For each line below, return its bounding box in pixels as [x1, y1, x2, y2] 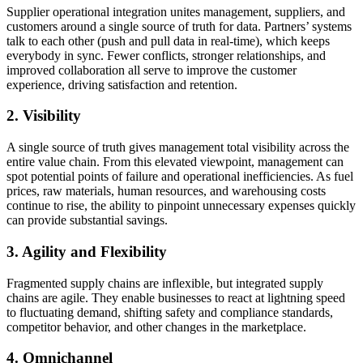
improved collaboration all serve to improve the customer [6, 62, 297, 77]
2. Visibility [6, 107, 81, 125]
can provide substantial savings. [6, 213, 168, 228]
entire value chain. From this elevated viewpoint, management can [6, 155, 344, 169]
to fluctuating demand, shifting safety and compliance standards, [6, 305, 333, 319]
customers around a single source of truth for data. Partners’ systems [6, 19, 352, 33]
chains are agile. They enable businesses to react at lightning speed [6, 290, 345, 305]
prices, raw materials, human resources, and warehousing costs [6, 184, 326, 199]
